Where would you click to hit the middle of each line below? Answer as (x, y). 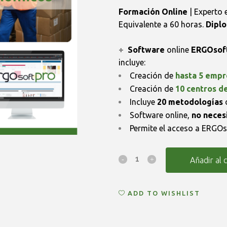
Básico (130, 214)
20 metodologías (190, 102)
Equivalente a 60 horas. (162, 24)
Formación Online (153, 12)
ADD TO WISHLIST (164, 193)
